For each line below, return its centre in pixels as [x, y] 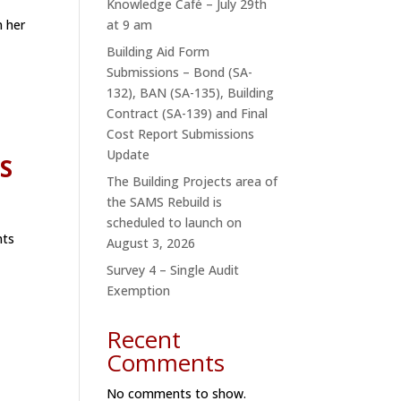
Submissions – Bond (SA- [180, 73]
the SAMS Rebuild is [165, 202]
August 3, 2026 [153, 243]
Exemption [142, 291]
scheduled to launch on [175, 223]
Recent [144, 340]
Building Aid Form [158, 52]
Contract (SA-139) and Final [188, 114]
